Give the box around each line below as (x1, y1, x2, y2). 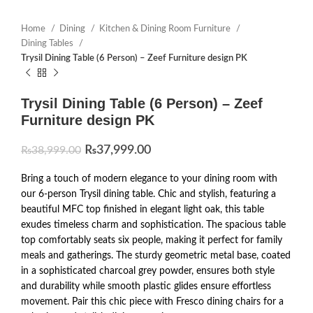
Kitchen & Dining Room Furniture (99, 24, 233, 34)
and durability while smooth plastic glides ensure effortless (21, 282, 271, 292)
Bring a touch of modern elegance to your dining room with (21, 174, 277, 184)
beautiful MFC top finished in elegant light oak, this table (21, 205, 264, 215)
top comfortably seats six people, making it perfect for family (21, 235, 282, 246)
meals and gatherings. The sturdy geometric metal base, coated (21, 251, 291, 261)
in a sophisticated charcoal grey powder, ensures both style (21, 266, 275, 277)
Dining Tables (21, 38, 75, 49)
